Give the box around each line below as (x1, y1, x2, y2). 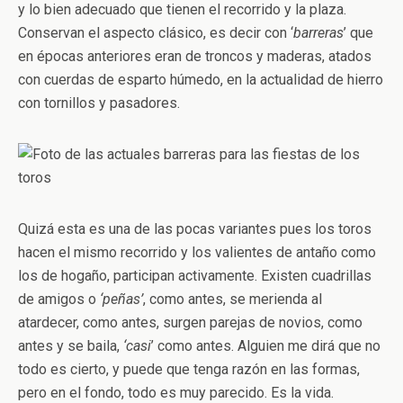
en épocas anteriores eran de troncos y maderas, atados (18, 48, 372, 65)
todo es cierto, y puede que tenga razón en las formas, (18, 361, 360, 378)
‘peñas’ (100, 291, 143, 308)
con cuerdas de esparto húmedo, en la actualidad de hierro (18, 71, 383, 88)
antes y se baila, (18, 337, 123, 354)
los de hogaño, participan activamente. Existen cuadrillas (18, 267, 372, 284)
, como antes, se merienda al (143, 291, 322, 308)
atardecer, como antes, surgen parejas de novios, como (18, 314, 363, 331)
